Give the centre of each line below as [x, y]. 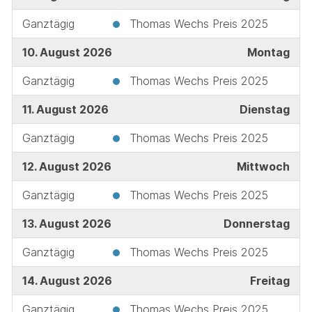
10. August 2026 [67, 52]
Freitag [270, 280]
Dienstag [264, 109]
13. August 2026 [67, 223]
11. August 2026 [65, 109]
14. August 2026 [67, 280]
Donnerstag [256, 223]
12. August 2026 [67, 166]
